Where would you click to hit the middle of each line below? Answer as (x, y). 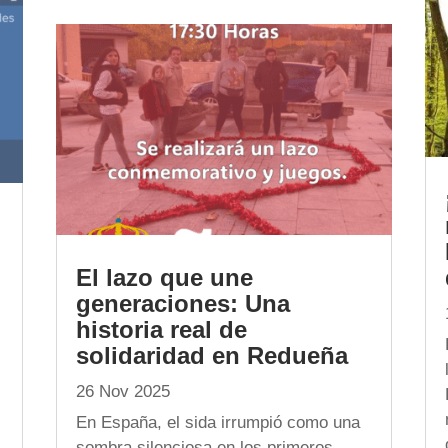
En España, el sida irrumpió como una (217, 422)
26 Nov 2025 (122, 391)
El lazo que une (164, 277)
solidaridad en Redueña (211, 355)
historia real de (161, 329)
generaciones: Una (182, 303)
